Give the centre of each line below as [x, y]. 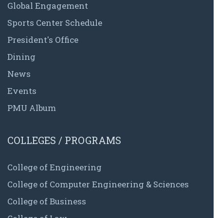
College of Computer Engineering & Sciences [98, 184]
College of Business [47, 201]
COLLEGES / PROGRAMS [64, 140]
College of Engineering [54, 167]
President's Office [43, 40]
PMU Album [32, 108]
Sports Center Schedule [55, 23]
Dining [21, 57]
